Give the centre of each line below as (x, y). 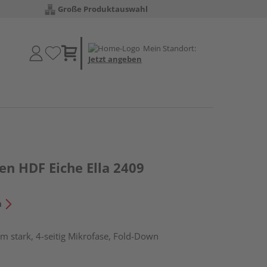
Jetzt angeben (115, 59)
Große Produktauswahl (103, 9)
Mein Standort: (170, 48)
